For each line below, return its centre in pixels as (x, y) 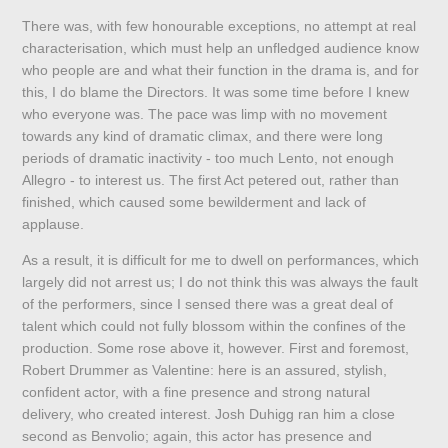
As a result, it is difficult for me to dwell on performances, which (221, 260)
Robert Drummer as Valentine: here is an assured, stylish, (205, 370)
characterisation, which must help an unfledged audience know (221, 48)
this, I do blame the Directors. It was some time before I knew (216, 92)
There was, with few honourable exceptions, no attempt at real (219, 26)
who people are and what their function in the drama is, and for (221, 70)
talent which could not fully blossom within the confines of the (214, 326)
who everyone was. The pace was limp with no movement (205, 114)
